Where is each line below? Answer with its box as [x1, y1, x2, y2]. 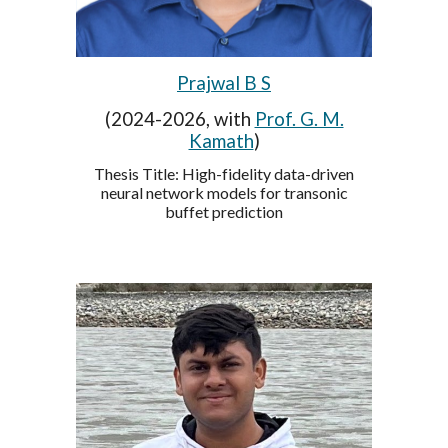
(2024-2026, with [104, 107, 255, 130]
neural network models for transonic [100, 182, 348, 202]
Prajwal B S [177, 71, 271, 94]
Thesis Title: [94, 163, 182, 183]
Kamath [188, 129, 254, 152]
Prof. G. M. [254, 107, 344, 130]
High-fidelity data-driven [182, 163, 354, 183]
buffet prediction [165, 201, 283, 221]
